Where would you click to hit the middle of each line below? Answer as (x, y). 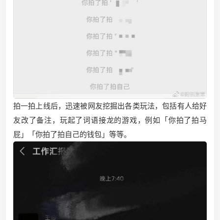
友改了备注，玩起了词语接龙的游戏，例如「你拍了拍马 (110, 121)
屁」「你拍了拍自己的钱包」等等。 (72, 135)
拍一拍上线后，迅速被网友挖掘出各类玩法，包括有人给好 (110, 106)
